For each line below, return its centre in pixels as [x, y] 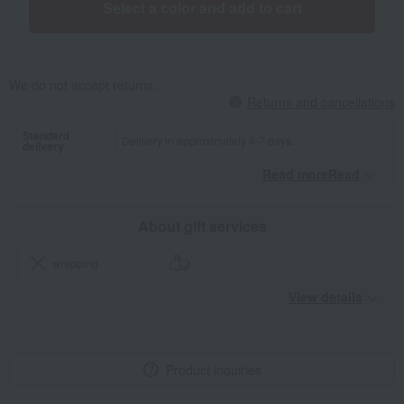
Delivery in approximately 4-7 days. [208, 141]
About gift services [202, 226]
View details [326, 297]
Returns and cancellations [321, 102]
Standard [46, 136]
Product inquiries [213, 370]
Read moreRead [311, 174]
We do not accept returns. [83, 85]
